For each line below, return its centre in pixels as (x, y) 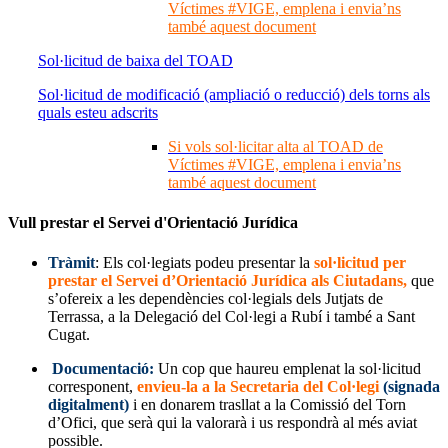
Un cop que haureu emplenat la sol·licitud (289, 368)
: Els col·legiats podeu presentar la (204, 262)
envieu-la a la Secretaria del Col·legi (258, 386)
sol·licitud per (360, 262)
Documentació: (105, 368)
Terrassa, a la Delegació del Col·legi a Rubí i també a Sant (231, 316)
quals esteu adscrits (98, 113)
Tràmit (71, 262)
